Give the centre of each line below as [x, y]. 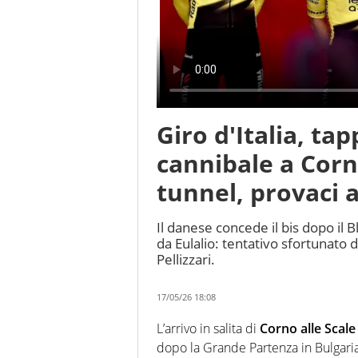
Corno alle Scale [308, 329]
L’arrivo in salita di [208, 329]
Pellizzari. [186, 260]
